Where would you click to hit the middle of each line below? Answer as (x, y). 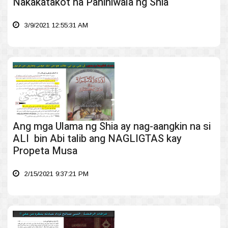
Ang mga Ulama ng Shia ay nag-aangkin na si (112, 126)
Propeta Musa (45, 151)
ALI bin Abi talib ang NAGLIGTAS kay (97, 139)
